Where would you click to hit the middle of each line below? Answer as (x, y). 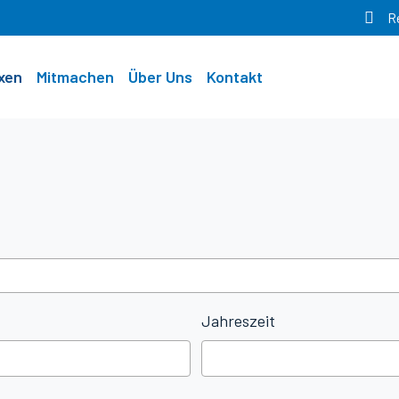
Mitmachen (75, 77)
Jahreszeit (238, 321)
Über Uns (160, 77)
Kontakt (235, 77)
